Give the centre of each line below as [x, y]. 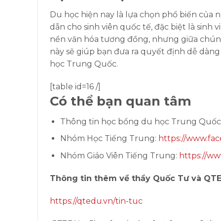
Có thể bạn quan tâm [121, 101]
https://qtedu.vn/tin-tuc [96, 201]
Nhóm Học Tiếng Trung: [109, 139]
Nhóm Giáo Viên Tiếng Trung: [119, 155]
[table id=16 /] [75, 86]
